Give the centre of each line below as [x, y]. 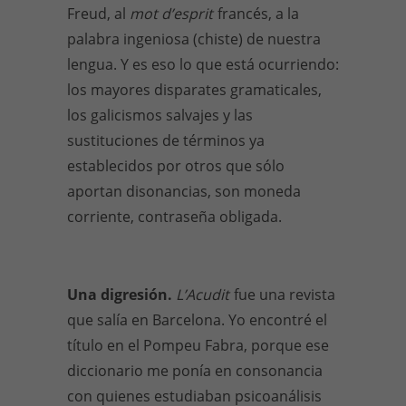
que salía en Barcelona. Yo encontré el [197, 320]
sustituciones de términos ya [166, 140]
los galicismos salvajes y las [160, 115]
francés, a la [258, 14]
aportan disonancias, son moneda [184, 191]
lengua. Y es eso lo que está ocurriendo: [203, 64]
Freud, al [98, 14]
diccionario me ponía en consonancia [195, 371]
